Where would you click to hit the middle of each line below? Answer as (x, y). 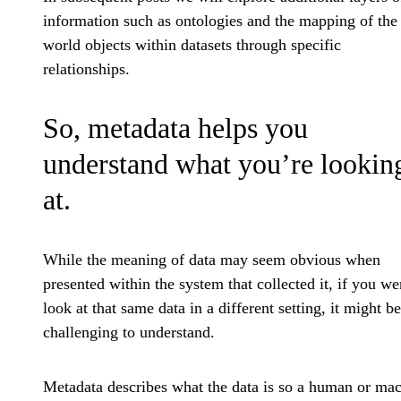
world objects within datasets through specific (192, 45)
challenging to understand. (129, 333)
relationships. (86, 69)
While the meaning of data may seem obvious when (212, 260)
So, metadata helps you (175, 128)
